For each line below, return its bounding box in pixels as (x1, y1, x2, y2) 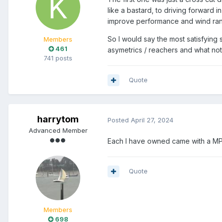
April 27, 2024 (131, 115, 173, 124)
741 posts (44, 54, 72, 62)
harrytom (37, 114, 79, 125)
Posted (108, 115, 131, 124)
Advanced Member (28, 126, 88, 135)
